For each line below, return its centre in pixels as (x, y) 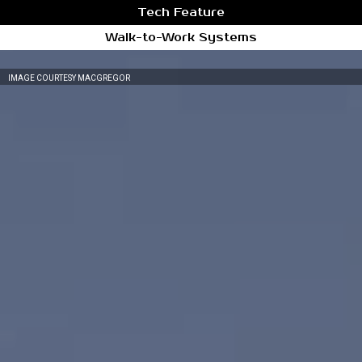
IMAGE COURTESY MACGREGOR (69, 78)
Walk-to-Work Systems (181, 38)
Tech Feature (181, 13)
